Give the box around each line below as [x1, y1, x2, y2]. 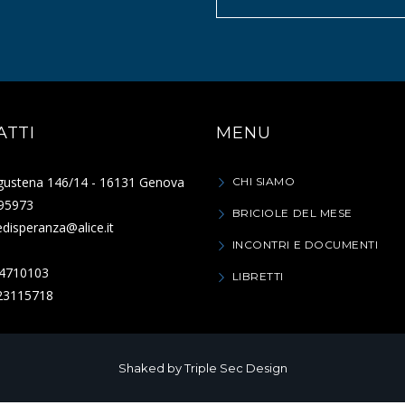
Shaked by [118, 360, 184, 375]
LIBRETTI [231, 268, 284, 283]
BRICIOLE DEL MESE [231, 205, 353, 220]
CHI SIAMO [231, 174, 296, 188]
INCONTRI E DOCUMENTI [231, 237, 379, 251]
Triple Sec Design [184, 360, 287, 375]
